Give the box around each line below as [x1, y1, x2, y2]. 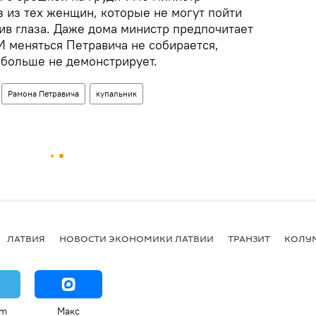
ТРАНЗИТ [228, 231, 270, 245]
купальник [96, 88, 137, 99]
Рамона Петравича [8, 88, 79, 99]
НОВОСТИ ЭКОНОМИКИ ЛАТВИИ [59, 231, 214, 245]
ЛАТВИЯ [7, 231, 45, 245]
